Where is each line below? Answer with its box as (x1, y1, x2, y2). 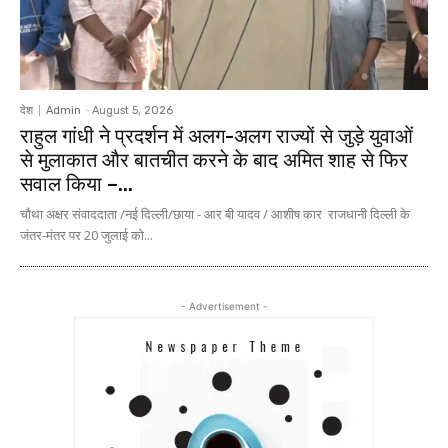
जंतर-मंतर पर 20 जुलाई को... (20, 226, 153, 245)
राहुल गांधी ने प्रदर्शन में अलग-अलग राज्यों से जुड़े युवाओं (20, 124, 413, 149)
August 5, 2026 (92, 104, 173, 118)
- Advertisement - (180, 300, 268, 313)
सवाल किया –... (20, 172, 133, 197)
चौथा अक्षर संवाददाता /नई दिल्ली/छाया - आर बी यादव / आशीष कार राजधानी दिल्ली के (20, 205, 410, 224)
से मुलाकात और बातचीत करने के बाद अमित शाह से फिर (20, 148, 408, 173)
